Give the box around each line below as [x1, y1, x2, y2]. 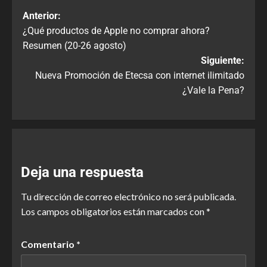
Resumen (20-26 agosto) [23, 40, 126, 52]
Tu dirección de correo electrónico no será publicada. [21, 191, 236, 203]
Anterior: [23, 10, 61, 22]
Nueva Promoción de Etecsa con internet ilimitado [35, 70, 244, 82]
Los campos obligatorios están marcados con [21, 206, 206, 218]
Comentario [21, 238, 76, 250]
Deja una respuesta [21, 164, 144, 181]
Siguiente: [201, 55, 244, 67]
